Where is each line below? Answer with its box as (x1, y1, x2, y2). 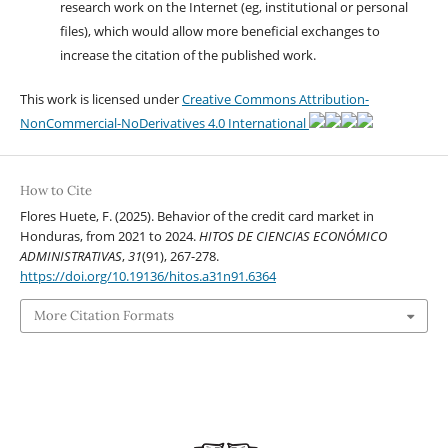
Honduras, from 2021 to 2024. (19, 226, 199, 245)
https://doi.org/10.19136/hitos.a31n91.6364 (19, 266, 276, 285)
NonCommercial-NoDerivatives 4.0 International (19, 113, 309, 132)
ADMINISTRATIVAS (19, 246, 122, 265)
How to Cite (19, 181, 92, 199)
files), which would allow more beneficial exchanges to (59, 21, 380, 40)
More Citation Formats (33, 307, 174, 325)
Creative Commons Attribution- (181, 89, 369, 108)
